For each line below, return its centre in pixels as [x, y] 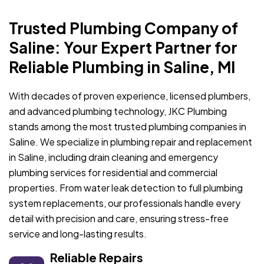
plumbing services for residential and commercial [113, 172]
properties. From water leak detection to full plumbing [126, 188]
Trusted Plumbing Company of [123, 28]
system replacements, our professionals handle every [125, 203]
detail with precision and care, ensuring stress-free [119, 218]
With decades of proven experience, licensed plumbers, [130, 96]
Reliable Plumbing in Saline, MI [122, 67]
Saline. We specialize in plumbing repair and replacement [131, 142]
